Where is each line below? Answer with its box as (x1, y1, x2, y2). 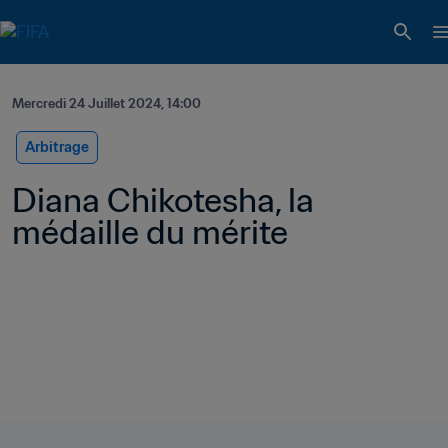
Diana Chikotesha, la (12, 179, 314, 221)
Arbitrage (25, 138, 89, 156)
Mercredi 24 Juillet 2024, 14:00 (12, 95, 201, 112)
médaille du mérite (12, 211, 288, 253)
